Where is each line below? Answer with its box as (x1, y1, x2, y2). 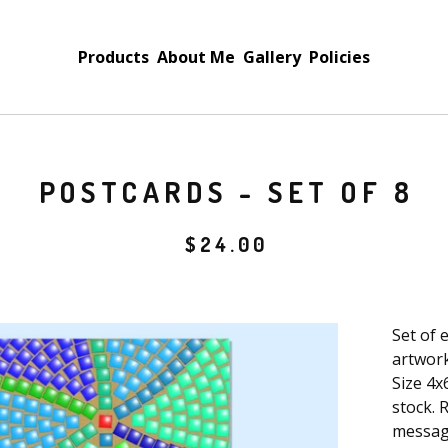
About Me (157, 46, 235, 68)
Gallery (243, 46, 301, 68)
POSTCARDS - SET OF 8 (38, 174, 415, 210)
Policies (309, 46, 370, 68)
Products (78, 46, 149, 68)
